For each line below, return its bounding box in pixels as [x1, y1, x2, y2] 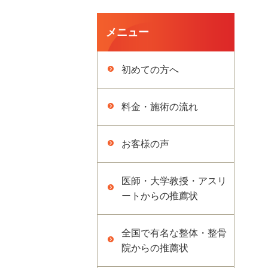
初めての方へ [121, 65, 179, 75]
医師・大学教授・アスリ [121, 176, 227, 186]
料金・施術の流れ [121, 102, 198, 112]
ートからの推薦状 [121, 191, 198, 201]
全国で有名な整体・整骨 [121, 228, 227, 238]
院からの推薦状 [121, 243, 188, 253]
